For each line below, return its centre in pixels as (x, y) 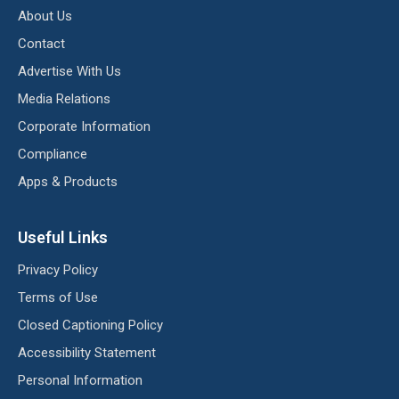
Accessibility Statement (87, 352)
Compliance (53, 154)
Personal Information (80, 380)
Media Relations (64, 98)
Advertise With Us (69, 71)
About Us (45, 16)
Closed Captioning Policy (90, 325)
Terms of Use (58, 297)
